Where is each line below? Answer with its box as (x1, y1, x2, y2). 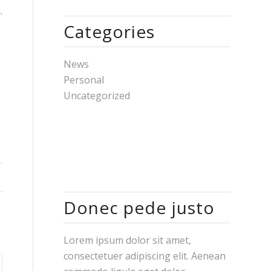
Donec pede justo (64, 196, 215, 219)
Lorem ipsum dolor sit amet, (64, 233, 192, 247)
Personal (64, 73, 105, 87)
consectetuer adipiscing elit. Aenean (64, 249, 226, 263)
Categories (64, 20, 155, 43)
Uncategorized (64, 89, 131, 102)
